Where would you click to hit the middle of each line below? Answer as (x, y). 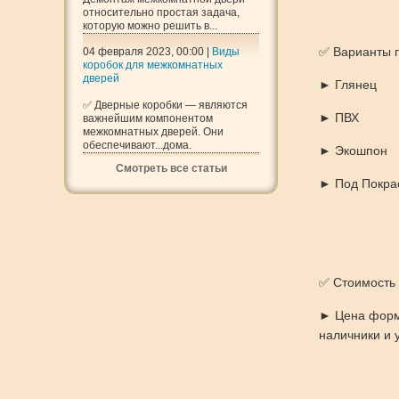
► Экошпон (353, 151)
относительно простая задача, (161, 12)
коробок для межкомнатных (153, 65)
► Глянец (348, 85)
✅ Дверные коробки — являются (165, 105)
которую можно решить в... (150, 26)
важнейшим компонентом (148, 118)
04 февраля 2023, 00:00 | (147, 52)
